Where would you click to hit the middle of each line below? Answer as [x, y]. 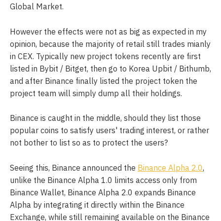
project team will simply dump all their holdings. [96, 93]
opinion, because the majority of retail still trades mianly [110, 44]
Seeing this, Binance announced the [74, 167]
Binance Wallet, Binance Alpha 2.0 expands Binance [103, 192]
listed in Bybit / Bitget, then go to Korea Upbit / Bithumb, [110, 68]
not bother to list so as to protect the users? [89, 143]
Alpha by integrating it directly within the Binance [97, 204]
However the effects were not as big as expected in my [108, 31]
